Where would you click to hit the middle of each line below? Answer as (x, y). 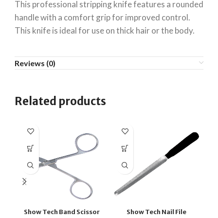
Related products (60, 101)
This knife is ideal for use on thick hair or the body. (105, 30)
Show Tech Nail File (156, 212)
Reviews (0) (35, 63)
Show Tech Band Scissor (62, 212)
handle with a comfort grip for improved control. (102, 17)
